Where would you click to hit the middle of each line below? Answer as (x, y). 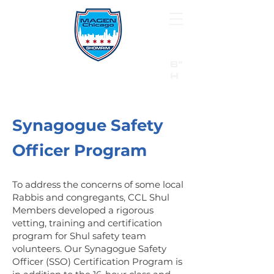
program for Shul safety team (79, 236)
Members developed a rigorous (83, 210)
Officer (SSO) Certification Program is (97, 261)
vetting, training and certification (87, 223)
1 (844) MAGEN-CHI (146, 90)
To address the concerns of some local (98, 184)
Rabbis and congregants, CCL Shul (91, 197)
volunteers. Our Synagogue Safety (89, 249)
